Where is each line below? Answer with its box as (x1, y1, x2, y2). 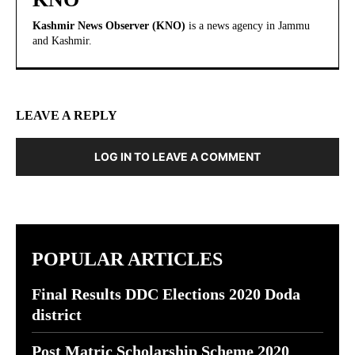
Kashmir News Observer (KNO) (32, 20, 185, 32)
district (32, 306, 82, 324)
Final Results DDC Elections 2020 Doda (32, 285, 300, 303)
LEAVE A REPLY (16, 109, 117, 123)
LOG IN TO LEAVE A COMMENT (94, 150, 261, 164)
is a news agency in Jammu (185, 20, 310, 32)
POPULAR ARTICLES (32, 249, 223, 270)
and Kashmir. (32, 35, 92, 48)
